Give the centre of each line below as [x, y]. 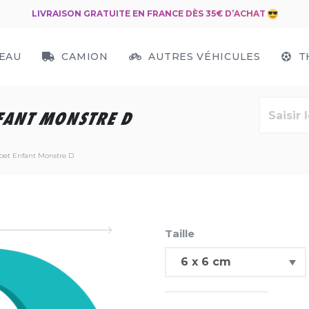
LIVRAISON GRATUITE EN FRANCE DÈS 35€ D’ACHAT [149, 13]
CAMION [83, 57]
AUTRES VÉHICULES [203, 57]
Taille [180, 233]
